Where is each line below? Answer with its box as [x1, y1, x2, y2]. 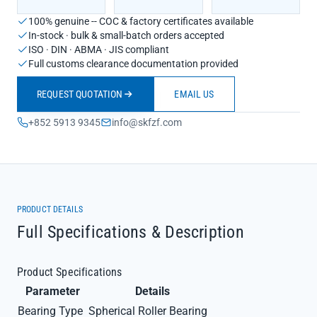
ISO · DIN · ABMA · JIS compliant [28, 44, 169, 55]
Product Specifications [17, 265, 122, 279]
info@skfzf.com [112, 117, 182, 128]
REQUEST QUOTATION [37, 88, 123, 100]
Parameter [25, 284, 80, 298]
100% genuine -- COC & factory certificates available [28, 16, 253, 27]
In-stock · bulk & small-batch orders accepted [28, 30, 224, 41]
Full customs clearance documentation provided [28, 58, 238, 69]
